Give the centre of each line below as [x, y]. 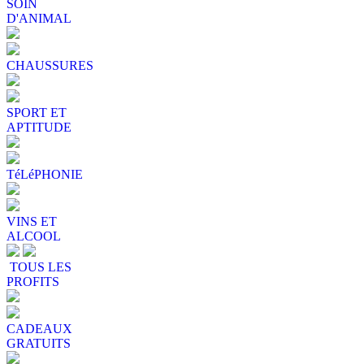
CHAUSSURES [50, 65]
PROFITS [33, 281]
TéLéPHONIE [45, 174]
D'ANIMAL [39, 18]
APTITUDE [39, 127]
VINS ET [32, 221]
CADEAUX [39, 328]
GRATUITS [39, 343]
